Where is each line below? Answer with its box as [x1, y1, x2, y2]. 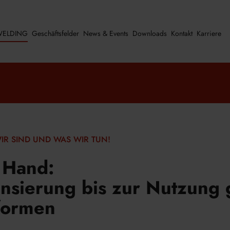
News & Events [83, 28, 128, 39]
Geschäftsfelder [32, 28, 79, 39]
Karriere [197, 28, 221, 39]
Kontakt [171, 28, 193, 39]
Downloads [132, 28, 167, 39]
